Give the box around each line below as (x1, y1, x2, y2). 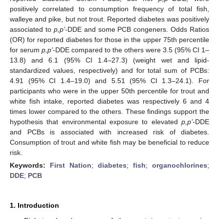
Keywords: (10, 161, 50, 169)
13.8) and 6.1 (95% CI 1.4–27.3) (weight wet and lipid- (10, 56, 209, 64)
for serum (10, 45, 42, 54)
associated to (10, 25, 54, 33)
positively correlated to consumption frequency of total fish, (10, 4, 209, 13)
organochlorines (152, 161, 207, 169)
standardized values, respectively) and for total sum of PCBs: (10, 66, 209, 74)
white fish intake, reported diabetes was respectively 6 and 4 (10, 97, 209, 105)
